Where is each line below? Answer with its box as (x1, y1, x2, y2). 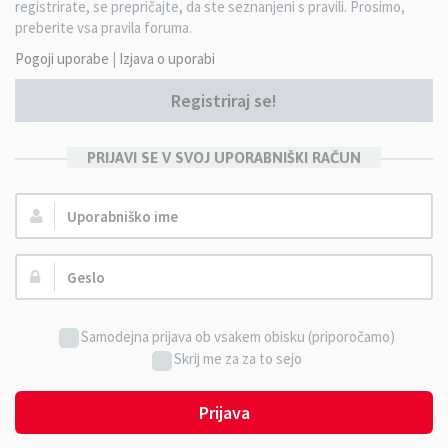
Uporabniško (14, 204, 98, 223)
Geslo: (14, 265, 56, 284)
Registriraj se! (171, 89, 277, 112)
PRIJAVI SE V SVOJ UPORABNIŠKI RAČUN (87, 149, 361, 166)
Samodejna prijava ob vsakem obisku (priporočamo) (81, 327, 395, 346)
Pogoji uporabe (15, 49, 109, 68)
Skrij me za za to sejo (174, 349, 302, 369)
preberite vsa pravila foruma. (15, 18, 192, 37)
